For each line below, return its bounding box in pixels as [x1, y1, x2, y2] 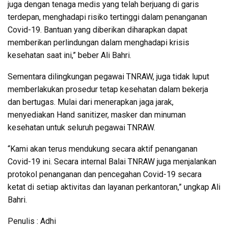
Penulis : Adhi [8, 216, 56, 226]
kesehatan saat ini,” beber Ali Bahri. [8, 50, 131, 60]
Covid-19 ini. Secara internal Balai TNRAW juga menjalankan [8, 156, 216, 166]
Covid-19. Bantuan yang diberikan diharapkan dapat [8, 24, 187, 35]
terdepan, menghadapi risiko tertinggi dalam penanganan [8, 12, 207, 22]
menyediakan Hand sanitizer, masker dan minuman [8, 109, 186, 120]
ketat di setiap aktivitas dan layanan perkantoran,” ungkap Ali [8, 182, 220, 192]
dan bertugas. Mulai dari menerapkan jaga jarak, [8, 97, 174, 107]
